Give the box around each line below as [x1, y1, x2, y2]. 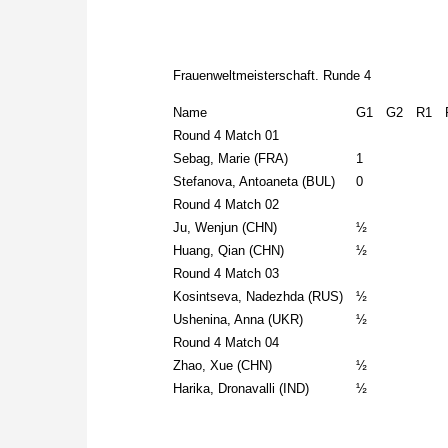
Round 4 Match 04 [173, 335, 280, 351]
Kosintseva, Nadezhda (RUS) [173, 289, 344, 305]
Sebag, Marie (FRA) [173, 151, 289, 167]
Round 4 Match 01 [173, 128, 280, 144]
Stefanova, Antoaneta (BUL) [173, 174, 336, 190]
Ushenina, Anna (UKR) [173, 312, 304, 328]
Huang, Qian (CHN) [173, 243, 285, 259]
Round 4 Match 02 [173, 197, 280, 213]
